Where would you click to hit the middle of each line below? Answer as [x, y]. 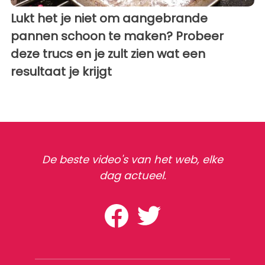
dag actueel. [132, 175]
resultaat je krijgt [61, 71]
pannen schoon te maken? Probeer [117, 36]
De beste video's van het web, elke [132, 159]
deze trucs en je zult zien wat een [108, 54]
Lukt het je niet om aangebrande [109, 18]
